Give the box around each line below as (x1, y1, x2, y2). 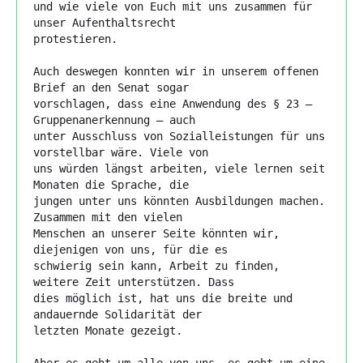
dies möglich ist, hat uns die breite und (33, 291, 293, 305)
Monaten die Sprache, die (33, 177, 189, 191)
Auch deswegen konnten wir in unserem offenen (33, 64, 318, 78)
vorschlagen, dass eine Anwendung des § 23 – (33, 96, 312, 110)
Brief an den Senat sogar (33, 80, 189, 94)
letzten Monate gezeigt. (33, 323, 182, 337)
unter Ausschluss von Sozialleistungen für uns (33, 129, 325, 143)
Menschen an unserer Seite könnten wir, (33, 226, 280, 240)
